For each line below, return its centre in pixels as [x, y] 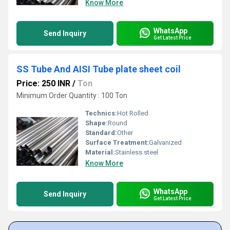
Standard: [101, 133]
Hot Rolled [133, 113]
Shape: [97, 123]
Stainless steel [137, 152]
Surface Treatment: [117, 142]
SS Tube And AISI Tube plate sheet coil [99, 69]
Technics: [101, 113]
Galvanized [165, 142]
